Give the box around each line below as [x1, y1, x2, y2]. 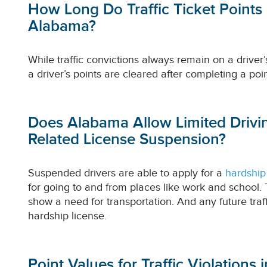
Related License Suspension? [28, 131, 226, 149]
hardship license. [28, 210, 107, 222]
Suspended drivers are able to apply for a [28, 167, 225, 179]
